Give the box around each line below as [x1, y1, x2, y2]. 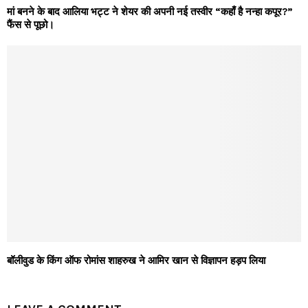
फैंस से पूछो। [7, 19, 54, 32]
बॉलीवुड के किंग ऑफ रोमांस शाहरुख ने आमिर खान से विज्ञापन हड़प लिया [7, 254, 265, 267]
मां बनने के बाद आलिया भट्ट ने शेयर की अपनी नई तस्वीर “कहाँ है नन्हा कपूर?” [7, 5, 292, 19]
